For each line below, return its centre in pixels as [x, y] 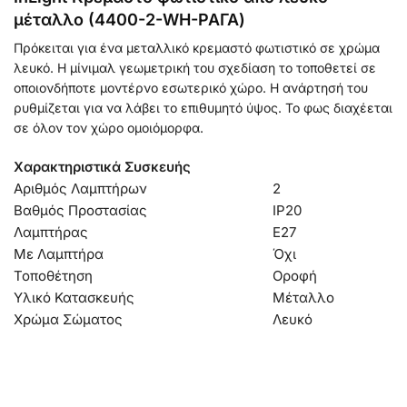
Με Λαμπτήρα [59, 253]
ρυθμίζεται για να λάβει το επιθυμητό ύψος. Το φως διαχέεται [203, 108]
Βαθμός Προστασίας [80, 210]
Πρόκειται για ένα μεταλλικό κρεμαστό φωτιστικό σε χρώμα [197, 48]
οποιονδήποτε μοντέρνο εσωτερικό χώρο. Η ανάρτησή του [191, 88]
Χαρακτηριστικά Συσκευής [102, 166]
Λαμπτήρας [51, 232]
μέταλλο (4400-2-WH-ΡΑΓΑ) [129, 20]
